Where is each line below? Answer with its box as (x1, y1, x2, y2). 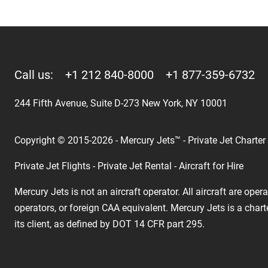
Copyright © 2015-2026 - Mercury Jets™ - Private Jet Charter (14, 135, 266, 147)
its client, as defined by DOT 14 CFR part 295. (14, 218, 205, 230)
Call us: (14, 68, 65, 83)
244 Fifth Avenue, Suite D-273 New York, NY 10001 (14, 98, 227, 109)
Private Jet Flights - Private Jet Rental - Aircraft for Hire (14, 160, 243, 172)
